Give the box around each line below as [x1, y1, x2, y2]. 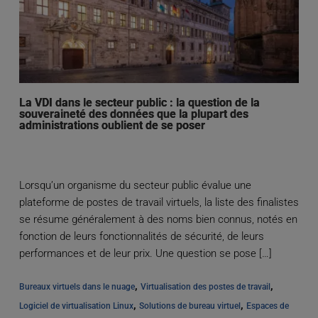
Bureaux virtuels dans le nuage [18, 281, 135, 292]
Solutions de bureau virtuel [138, 300, 241, 311]
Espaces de [246, 300, 289, 311]
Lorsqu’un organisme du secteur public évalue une [18, 178, 251, 192]
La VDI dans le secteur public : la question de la [18, 95, 260, 109]
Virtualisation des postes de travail [140, 281, 270, 292]
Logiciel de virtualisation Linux [18, 300, 133, 311]
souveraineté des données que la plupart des [18, 106, 248, 121]
